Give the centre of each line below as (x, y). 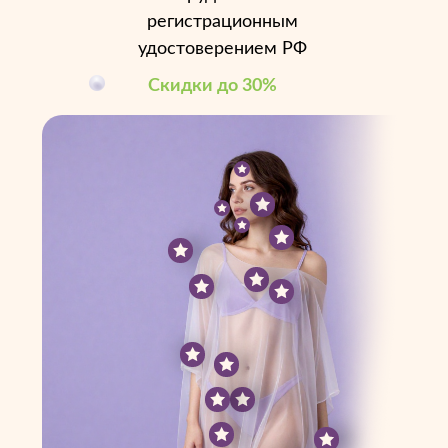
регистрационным (222, 22)
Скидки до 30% (212, 85)
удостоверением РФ (222, 49)
